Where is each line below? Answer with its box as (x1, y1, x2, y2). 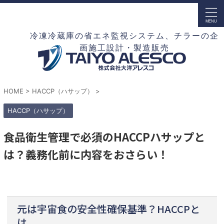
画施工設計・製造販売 (79, 42, 169, 52)
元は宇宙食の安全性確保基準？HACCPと (17, 201, 200, 216)
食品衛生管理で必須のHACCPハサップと (3, 128, 205, 145)
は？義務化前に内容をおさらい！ (3, 146, 168, 162)
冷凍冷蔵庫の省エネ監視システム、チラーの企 (30, 30, 219, 40)
